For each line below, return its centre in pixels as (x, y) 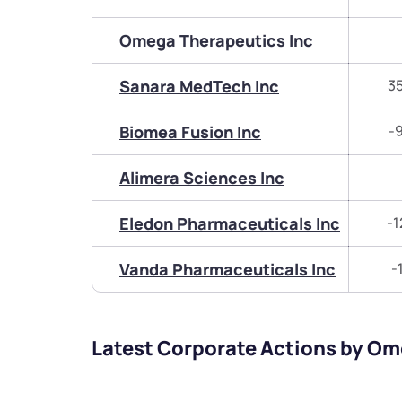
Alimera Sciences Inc (202, 178)
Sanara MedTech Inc (199, 87)
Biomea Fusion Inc (190, 132)
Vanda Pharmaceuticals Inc (227, 270)
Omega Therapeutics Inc (216, 41)
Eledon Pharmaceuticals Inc (230, 224)
